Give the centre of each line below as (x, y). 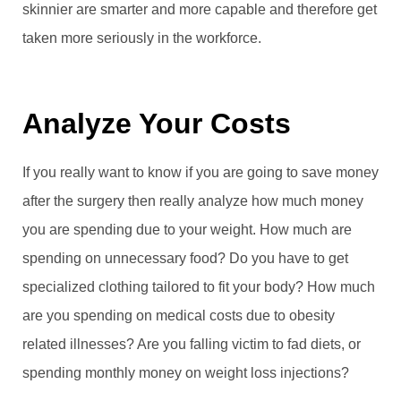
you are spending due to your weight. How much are (187, 229)
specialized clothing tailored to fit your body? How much (199, 286)
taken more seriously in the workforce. (142, 38)
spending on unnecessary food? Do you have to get (185, 258)
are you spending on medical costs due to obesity (179, 315)
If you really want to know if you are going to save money (200, 172)
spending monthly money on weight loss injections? (186, 372)
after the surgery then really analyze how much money (193, 200)
